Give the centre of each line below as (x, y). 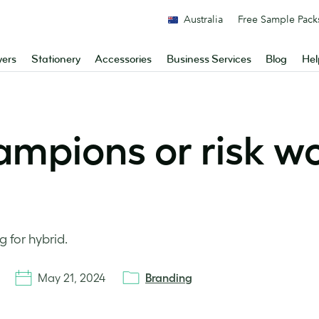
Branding (169, 278)
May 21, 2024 (72, 278)
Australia (203, 19)
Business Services (209, 59)
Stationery (56, 59)
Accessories (124, 59)
